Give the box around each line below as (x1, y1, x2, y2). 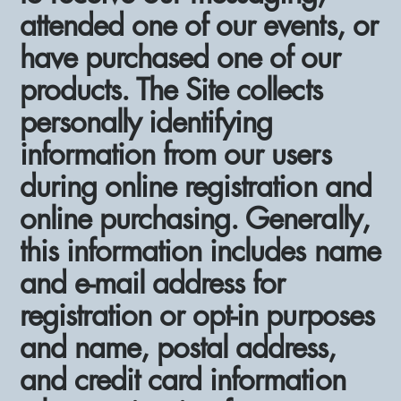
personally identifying (20, 102, 273, 141)
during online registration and (20, 166, 371, 206)
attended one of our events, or (20, 5, 378, 45)
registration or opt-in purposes (20, 295, 374, 335)
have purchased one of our (20, 38, 341, 77)
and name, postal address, (20, 328, 337, 367)
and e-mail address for (20, 263, 286, 303)
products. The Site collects (20, 70, 322, 109)
